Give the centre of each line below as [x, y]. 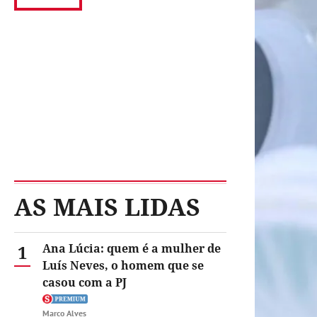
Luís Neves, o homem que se [123, 265]
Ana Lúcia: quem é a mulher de [132, 248]
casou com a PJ [85, 282]
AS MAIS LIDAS [107, 207]
